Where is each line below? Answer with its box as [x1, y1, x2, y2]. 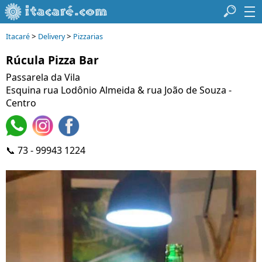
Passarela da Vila [6, 71, 80, 84]
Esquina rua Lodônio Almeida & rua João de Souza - [6, 84, 232, 96]
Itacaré [6, 32, 30, 42]
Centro [6, 96, 36, 109]
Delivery [38, 32, 65, 42]
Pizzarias [73, 32, 103, 42]
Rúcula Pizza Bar [6, 52, 99, 68]
